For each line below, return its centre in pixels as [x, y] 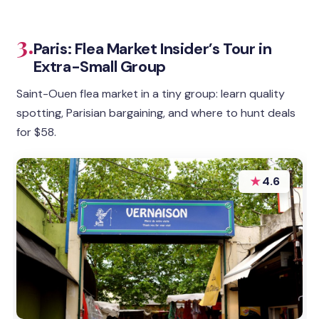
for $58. [37, 132]
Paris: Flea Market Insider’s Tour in [152, 49]
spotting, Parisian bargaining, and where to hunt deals [156, 113]
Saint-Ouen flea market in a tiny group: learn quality [151, 94]
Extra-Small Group [99, 67]
